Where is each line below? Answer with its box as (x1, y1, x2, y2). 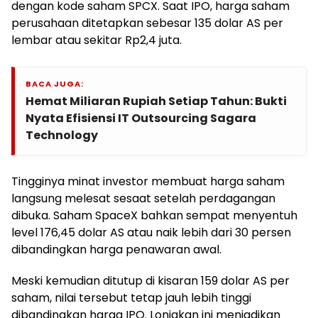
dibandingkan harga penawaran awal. (11, 241, 221, 258)
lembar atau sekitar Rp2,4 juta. (11, 31, 182, 48)
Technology (26, 126, 98, 143)
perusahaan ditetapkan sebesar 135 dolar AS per (11, 14, 283, 31)
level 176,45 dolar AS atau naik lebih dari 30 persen (11, 224, 291, 241)
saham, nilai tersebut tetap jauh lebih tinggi (11, 289, 251, 306)
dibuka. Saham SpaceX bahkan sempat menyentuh (11, 207, 297, 224)
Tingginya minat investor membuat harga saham (11, 172, 285, 190)
